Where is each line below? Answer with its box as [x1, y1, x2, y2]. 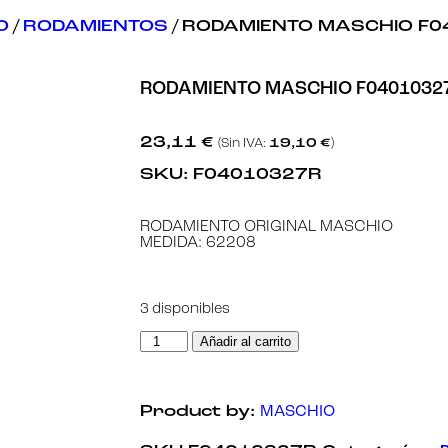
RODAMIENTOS [23, 19, 168, 35]
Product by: [140, 404, 260, 421]
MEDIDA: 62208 [140, 235, 256, 251]
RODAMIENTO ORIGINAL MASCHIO [140, 219, 393, 235]
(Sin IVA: [218, 137, 269, 150]
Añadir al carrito [200, 334, 292, 350]
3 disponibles [140, 301, 230, 317]
